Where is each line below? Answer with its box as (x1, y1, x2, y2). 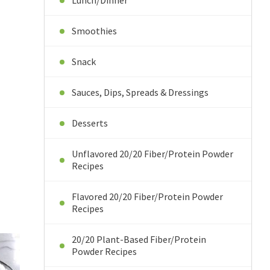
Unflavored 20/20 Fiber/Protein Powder (71, 148, 233, 160)
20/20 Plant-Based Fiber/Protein (71, 233, 206, 245)
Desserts (71, 117, 108, 129)
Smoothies (71, 25, 117, 37)
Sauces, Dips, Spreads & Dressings (71, 86, 209, 98)
